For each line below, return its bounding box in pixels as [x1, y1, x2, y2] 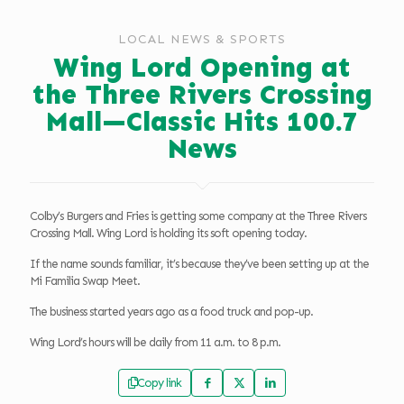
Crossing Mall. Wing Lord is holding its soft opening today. [30, 226, 307, 241]
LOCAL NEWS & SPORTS [118, 32, 286, 48]
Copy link [137, 376, 181, 390]
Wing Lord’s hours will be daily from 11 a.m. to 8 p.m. [30, 335, 280, 350]
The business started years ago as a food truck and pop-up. [30, 305, 313, 319]
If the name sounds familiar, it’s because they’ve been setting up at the [30, 257, 369, 271]
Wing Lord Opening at [53, 51, 351, 85]
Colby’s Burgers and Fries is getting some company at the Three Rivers [30, 209, 366, 224]
